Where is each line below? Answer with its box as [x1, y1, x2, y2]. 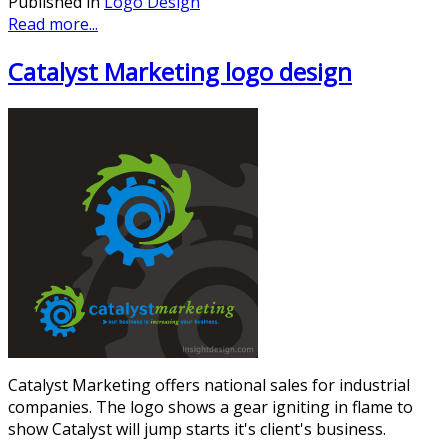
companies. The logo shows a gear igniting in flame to [8, 395, 413, 418]
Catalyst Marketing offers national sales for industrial [8, 373, 410, 396]
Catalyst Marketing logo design [8, 54, 352, 88]
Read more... [8, 13, 98, 35]
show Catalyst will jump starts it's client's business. [8, 417, 386, 440]
